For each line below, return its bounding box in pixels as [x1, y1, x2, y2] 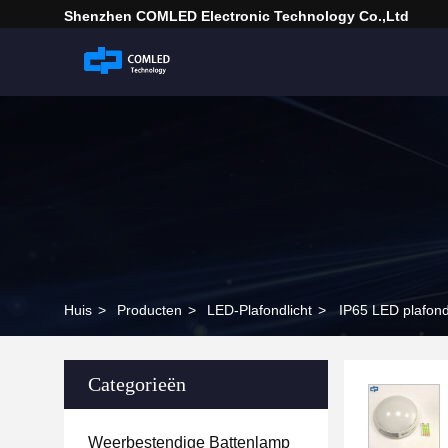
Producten [117, 302, 182, 318]
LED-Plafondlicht [207, 302, 312, 318]
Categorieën [88, 373, 186, 395]
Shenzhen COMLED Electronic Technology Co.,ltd [64, 8, 409, 24]
